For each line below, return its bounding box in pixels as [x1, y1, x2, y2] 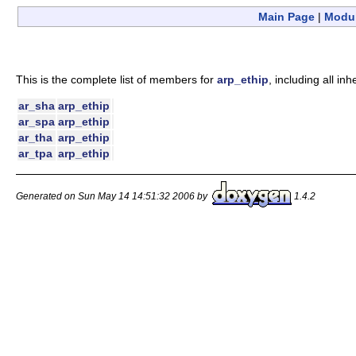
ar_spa [18, 115, 55, 129]
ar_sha [18, 99, 55, 113]
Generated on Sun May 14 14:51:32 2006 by [16, 190, 212, 202]
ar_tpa [18, 147, 52, 161]
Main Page [258, 10, 315, 23]
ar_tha [18, 131, 52, 145]
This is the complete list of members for [16, 72, 217, 86]
